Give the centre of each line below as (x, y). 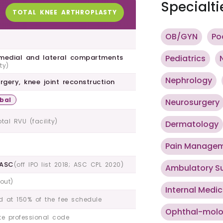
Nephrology (189, 81)
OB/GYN (181, 37)
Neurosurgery (192, 103)
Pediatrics (185, 59)
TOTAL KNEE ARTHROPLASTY (64, 12)
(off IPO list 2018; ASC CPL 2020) (68, 165)
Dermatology (192, 124)
